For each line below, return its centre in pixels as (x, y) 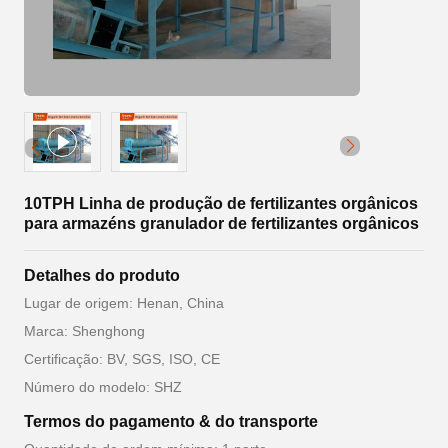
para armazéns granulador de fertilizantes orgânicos (221, 223)
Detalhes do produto (102, 275)
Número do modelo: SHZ (103, 387)
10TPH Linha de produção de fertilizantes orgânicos (221, 203)
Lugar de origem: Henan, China (124, 303)
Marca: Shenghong (84, 331)
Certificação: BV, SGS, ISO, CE (122, 359)
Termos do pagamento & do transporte (171, 421)
